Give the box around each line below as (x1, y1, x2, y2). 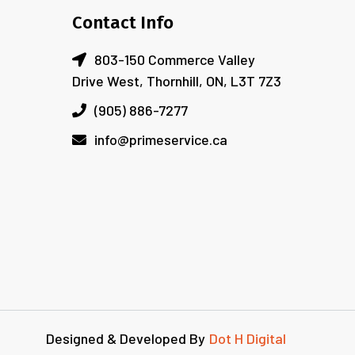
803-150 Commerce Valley (94, 51, 255, 68)
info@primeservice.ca (94, 131, 227, 148)
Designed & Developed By (46, 330, 205, 347)
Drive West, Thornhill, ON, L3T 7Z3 (72, 72, 281, 90)
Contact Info (72, 12, 174, 33)
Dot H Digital (209, 330, 286, 347)
